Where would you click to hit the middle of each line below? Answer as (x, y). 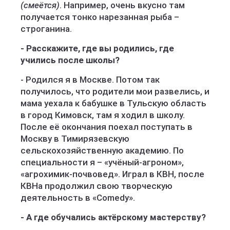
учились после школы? (70, 60)
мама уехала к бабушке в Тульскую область (113, 103)
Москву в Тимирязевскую (75, 139)
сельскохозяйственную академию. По (102, 150)
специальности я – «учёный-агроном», (102, 162)
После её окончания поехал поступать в (107, 127)
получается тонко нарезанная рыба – (100, 17)
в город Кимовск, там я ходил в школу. (103, 115)
